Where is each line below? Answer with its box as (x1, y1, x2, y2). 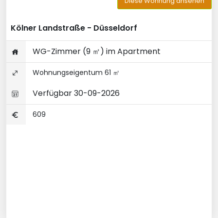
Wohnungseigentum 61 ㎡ (31, 68, 120, 77)
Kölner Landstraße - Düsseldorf (11, 22, 137, 34)
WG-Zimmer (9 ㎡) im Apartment (31, 46, 161, 57)
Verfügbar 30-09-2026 (31, 88, 120, 99)
